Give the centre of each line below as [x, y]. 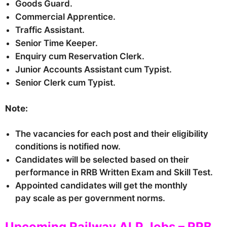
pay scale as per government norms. [90, 198]
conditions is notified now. [68, 146]
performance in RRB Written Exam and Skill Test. [114, 172]
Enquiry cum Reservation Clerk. [80, 56]
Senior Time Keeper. [56, 43]
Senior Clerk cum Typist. [65, 83]
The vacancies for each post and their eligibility [112, 134]
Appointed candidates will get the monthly [101, 185]
